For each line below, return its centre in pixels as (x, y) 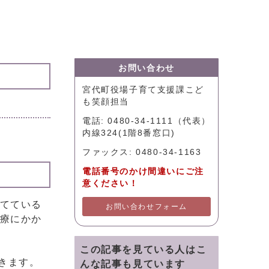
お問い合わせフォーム (147, 207)
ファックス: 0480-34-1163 (142, 152)
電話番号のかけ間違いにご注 (143, 171)
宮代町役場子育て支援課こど (143, 90)
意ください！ (110, 183)
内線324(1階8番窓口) (129, 133)
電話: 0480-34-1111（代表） (147, 121)
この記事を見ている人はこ (144, 249)
